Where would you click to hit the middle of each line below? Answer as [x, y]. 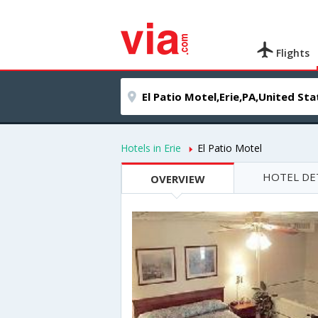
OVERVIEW [178, 179]
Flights [292, 53]
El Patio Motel [230, 148]
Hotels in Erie [151, 148]
